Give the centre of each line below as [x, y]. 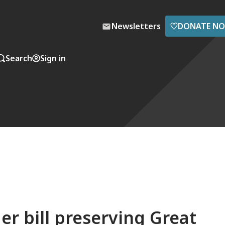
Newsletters [136, 26]
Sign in [53, 58]
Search [19, 58]
